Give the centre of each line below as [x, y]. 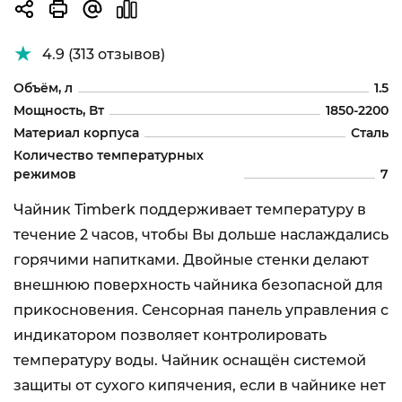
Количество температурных [109, 155]
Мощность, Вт [59, 110]
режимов [45, 174]
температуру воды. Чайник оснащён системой [190, 360]
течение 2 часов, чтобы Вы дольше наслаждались [201, 235]
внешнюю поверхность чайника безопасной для [198, 285]
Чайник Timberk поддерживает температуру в [190, 210]
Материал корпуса [76, 133]
